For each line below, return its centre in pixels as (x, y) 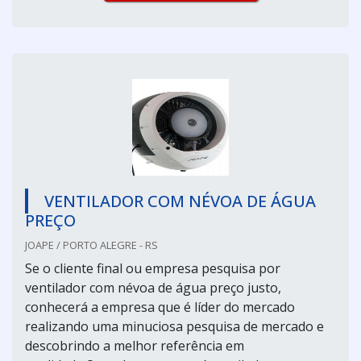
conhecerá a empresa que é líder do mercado (160, 307)
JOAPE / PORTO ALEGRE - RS (91, 245)
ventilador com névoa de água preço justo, (153, 287)
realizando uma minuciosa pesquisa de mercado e (174, 326)
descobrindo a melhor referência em (135, 345)
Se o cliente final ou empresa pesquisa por (153, 268)
